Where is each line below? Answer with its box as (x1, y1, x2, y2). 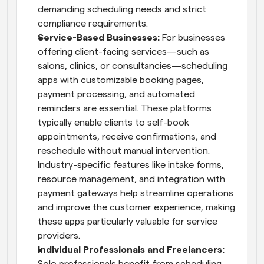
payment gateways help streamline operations (38, 189, 233, 198)
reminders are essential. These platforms (38, 104, 212, 113)
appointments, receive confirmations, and (38, 132, 216, 141)
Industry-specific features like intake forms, (38, 160, 224, 170)
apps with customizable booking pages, (38, 75, 204, 85)
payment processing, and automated (38, 90, 195, 99)
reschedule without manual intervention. (38, 146, 210, 156)
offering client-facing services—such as (38, 47, 209, 57)
